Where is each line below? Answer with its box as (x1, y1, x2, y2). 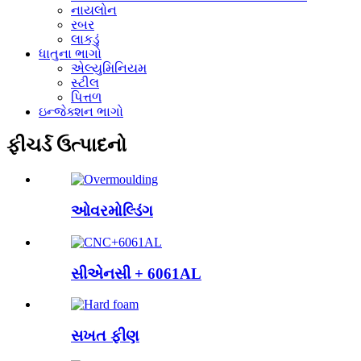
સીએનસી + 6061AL (71, 264, 201, 282)
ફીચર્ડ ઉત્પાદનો (6, 135, 127, 156)
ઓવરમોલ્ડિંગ (71, 202, 153, 220)
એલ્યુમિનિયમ (71, 60, 147, 75)
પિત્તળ (71, 89, 102, 104)
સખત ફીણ (71, 326, 139, 344)
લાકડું (71, 31, 100, 46)
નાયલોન (71, 2, 117, 17)
